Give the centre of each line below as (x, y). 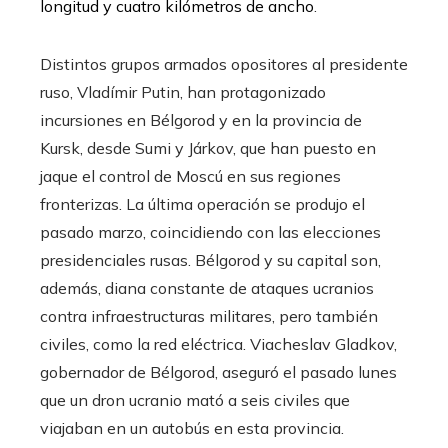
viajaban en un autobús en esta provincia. (192, 428)
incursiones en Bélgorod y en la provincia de (201, 120)
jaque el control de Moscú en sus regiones (190, 176)
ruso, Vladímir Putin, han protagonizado (183, 92)
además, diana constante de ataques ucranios (207, 288)
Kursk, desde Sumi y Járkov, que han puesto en (208, 148)
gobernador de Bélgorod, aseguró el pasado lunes (218, 372)
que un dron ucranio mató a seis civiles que (195, 400)
